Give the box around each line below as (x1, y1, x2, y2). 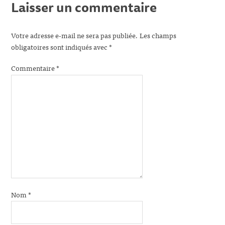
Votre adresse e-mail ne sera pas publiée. (11, 29, 139, 41)
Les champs (140, 29, 177, 41)
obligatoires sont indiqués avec (11, 41, 109, 53)
